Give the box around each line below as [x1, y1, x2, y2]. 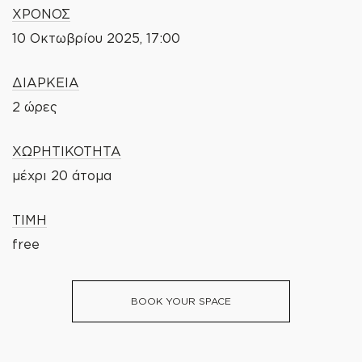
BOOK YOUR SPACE [131, 295, 231, 306]
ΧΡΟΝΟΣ [12, 6, 70, 21]
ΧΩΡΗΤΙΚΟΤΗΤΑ [12, 143, 121, 158]
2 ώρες [12, 99, 57, 114]
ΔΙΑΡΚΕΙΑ [12, 74, 79, 90]
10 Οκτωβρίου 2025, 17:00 [12, 30, 180, 45]
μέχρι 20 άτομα [12, 167, 112, 183]
